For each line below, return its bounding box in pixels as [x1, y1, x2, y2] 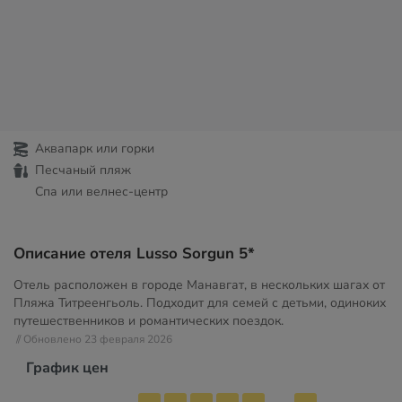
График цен [26, 358, 109, 378]
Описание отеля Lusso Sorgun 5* [13, 243, 255, 264]
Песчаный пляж [35, 162, 131, 179]
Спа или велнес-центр [35, 183, 168, 200]
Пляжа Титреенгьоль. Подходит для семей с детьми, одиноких [13, 294, 386, 311]
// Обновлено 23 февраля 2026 [16, 332, 172, 346]
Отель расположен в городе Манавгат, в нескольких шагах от [13, 276, 385, 293]
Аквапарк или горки [35, 140, 154, 157]
